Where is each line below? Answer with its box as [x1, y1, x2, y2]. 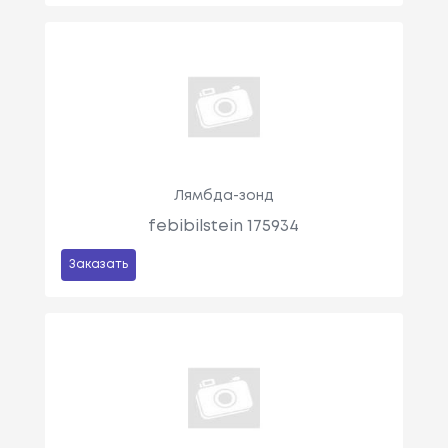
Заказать [68, 258, 128, 270]
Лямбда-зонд [173, 189, 274, 202]
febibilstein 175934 [148, 218, 300, 234]
